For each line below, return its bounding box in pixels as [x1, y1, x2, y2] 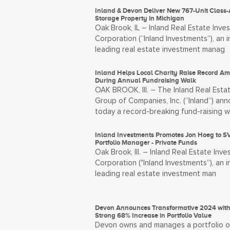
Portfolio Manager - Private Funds [94, 139, 197, 146]
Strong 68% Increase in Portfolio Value [94, 212, 212, 219]
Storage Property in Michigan [94, 14, 184, 22]
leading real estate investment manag [94, 46, 225, 53]
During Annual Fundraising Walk [94, 76, 196, 84]
